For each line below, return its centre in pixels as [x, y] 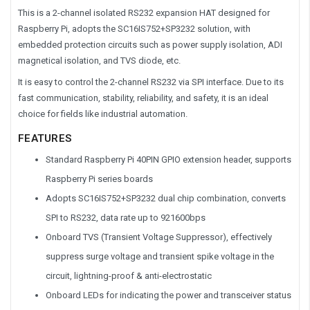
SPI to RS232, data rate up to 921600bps [126, 217]
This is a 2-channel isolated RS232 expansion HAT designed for [144, 12]
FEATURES [45, 138]
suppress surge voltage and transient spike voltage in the [160, 256]
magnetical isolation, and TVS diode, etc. [99, 60]
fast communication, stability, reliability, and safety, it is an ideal [143, 98]
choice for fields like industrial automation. [103, 113]
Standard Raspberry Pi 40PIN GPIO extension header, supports [168, 159]
